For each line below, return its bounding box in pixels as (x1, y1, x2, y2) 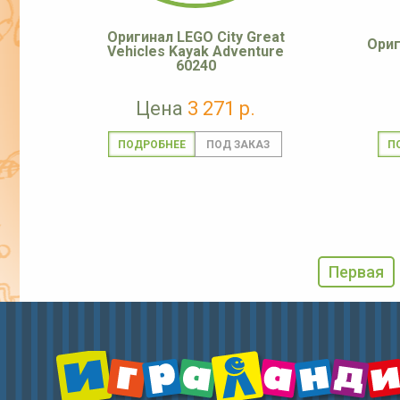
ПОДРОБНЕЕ (117, 138, 186, 152)
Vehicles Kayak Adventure (107, 43, 284, 61)
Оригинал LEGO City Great (106, 29, 285, 46)
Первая (328, 262, 384, 282)
